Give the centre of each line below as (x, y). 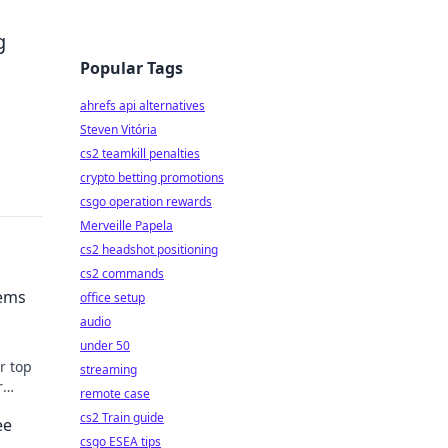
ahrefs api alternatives (142, 105)
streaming (108, 369)
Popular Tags (131, 68)
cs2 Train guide (122, 417)
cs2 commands (122, 273)
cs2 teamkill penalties (140, 153)
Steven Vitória (118, 129)
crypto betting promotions (152, 177)
